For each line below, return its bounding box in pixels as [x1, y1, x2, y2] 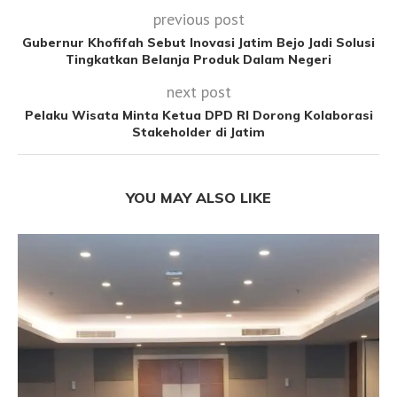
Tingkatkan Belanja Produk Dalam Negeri [66, 51, 331, 67]
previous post [152, 8, 245, 29]
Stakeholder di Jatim [132, 123, 265, 140]
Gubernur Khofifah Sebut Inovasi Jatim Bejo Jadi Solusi [22, 34, 375, 51]
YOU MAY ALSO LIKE [126, 188, 271, 206]
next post [166, 81, 231, 102]
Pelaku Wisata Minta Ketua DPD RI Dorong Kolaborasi [24, 106, 373, 123]
